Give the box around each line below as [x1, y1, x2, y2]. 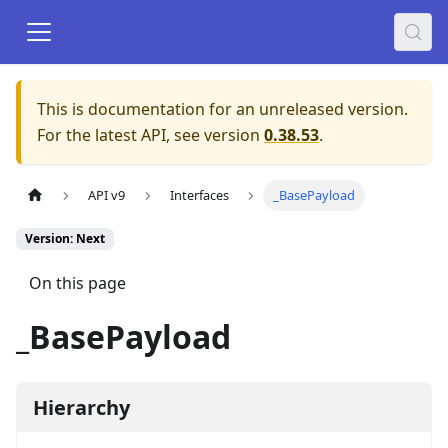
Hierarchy [33, 393, 130, 421]
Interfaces [169, 186, 229, 205]
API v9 [88, 186, 126, 205]
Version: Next [25, 230, 105, 248]
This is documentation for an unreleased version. [37, 98, 408, 120]
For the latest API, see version [37, 124, 260, 146]
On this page [28, 272, 126, 295]
